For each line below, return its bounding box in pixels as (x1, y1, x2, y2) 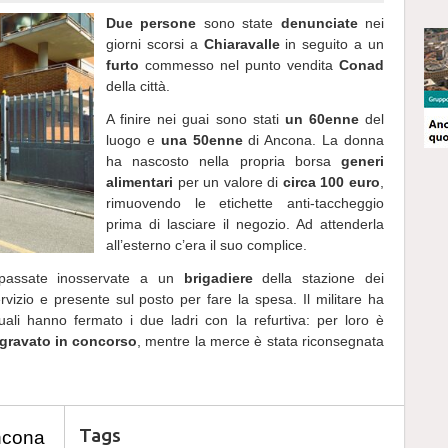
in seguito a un (279, 36, 385, 52)
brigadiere (183, 270, 253, 286)
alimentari (106, 174, 173, 190)
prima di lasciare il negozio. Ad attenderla (106, 216, 384, 232)
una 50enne (160, 132, 243, 148)
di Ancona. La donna (242, 132, 385, 148)
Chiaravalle (203, 36, 280, 52)
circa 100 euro (282, 174, 381, 190)
